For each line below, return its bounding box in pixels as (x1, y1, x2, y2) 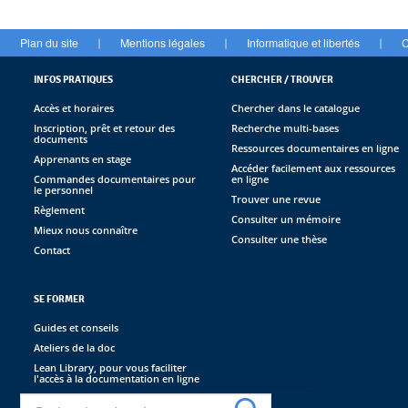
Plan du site (20, 34, 78, 50)
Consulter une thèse (230, 231, 327, 246)
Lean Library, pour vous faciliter (34, 360, 187, 374)
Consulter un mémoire (230, 211, 341, 226)
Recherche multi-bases (230, 120, 339, 135)
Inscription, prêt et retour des (34, 120, 175, 135)
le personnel (34, 182, 93, 197)
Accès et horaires (34, 100, 114, 115)
